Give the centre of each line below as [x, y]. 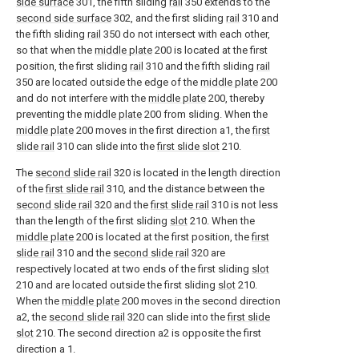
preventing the [50, 114]
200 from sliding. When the [205, 114]
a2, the [32, 317]
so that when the [55, 50]
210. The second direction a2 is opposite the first [147, 333]
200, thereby [235, 98]
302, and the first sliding [169, 18]
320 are [207, 253]
